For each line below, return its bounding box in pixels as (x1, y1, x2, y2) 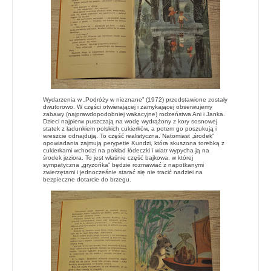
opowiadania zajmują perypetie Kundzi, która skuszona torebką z (43, 139, 224, 146)
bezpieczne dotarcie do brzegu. (43, 175, 131, 183)
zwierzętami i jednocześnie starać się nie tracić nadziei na (43, 168, 203, 175)
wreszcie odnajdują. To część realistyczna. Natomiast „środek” (43, 132, 214, 139)
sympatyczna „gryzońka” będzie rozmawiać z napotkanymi (43, 161, 204, 168)
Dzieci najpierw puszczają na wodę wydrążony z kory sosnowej (43, 117, 217, 125)
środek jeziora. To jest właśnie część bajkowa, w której (43, 154, 193, 161)
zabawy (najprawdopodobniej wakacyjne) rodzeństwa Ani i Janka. (43, 110, 225, 117)
